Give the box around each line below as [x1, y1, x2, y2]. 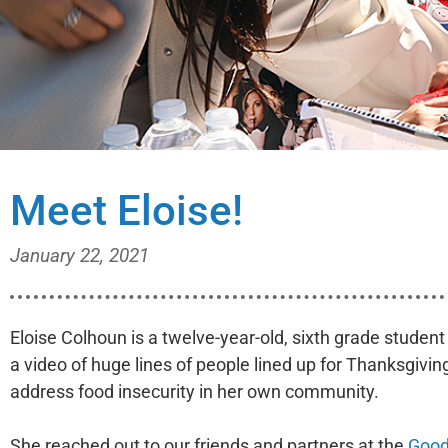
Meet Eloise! [10, 186, 243, 235]
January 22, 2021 [10, 244, 149, 267]
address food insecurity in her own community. [10, 381, 379, 402]
